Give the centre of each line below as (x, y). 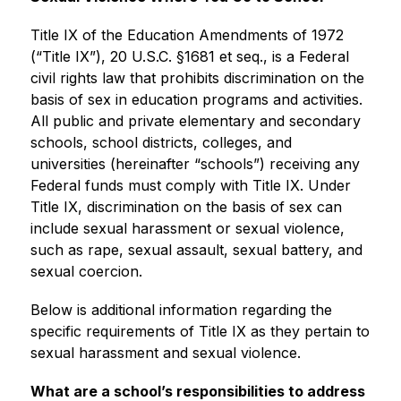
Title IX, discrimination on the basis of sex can (186, 207)
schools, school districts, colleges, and (161, 142)
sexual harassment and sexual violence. (165, 353)
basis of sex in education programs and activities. (196, 99)
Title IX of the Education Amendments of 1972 (187, 35)
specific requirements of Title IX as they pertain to (200, 331)
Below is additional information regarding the (181, 310)
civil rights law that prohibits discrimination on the (197, 78)
